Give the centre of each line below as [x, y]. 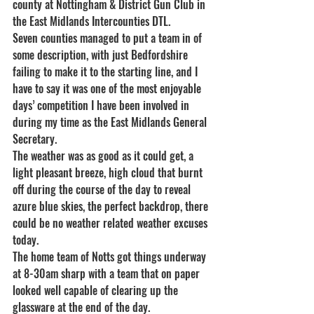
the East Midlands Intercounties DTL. [91, 21]
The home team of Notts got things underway [111, 257]
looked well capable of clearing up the [97, 290]
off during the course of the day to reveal [103, 189]
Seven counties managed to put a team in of [109, 38]
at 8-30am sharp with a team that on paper [108, 273]
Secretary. [35, 139]
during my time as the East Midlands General [111, 122]
